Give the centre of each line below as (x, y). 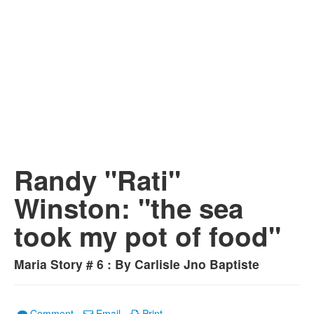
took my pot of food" (148, 236)
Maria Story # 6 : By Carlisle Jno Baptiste (137, 264)
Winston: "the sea (129, 208)
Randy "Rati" (97, 180)
